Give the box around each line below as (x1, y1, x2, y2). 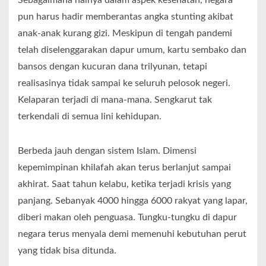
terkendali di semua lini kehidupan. (18, 112, 161, 122)
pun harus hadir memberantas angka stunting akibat (18, 12, 233, 22)
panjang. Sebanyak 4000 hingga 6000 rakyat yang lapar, (18, 196, 248, 206)
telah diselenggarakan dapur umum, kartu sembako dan (18, 45, 246, 55)
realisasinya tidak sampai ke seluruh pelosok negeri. (18, 78, 230, 88)
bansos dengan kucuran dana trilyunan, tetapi (18, 62, 207, 72)
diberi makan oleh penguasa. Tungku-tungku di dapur (18, 213, 237, 223)
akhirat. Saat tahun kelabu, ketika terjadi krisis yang (18, 179, 231, 189)
